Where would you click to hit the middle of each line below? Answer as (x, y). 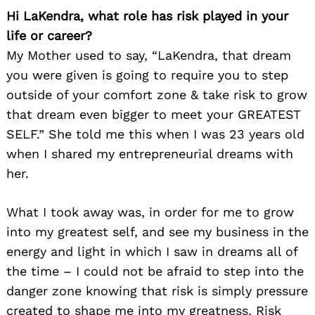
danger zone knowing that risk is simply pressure (157, 290)
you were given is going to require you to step (147, 75)
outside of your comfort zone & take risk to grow (157, 94)
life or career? (49, 35)
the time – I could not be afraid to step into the (155, 271)
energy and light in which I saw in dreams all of (152, 251)
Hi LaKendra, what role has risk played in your (147, 15)
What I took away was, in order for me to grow (150, 212)
